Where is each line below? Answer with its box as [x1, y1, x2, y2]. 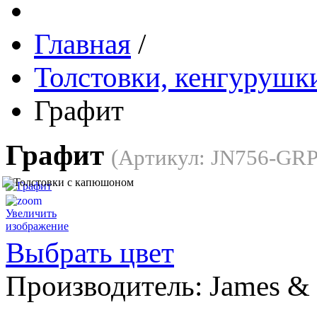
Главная [34, 28, 131, 60]
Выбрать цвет [6, 236, 174, 269]
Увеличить [6, 207, 57, 219]
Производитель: [6, 270, 209, 302]
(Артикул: [111, 145, 211, 170]
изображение [6, 219, 69, 232]
